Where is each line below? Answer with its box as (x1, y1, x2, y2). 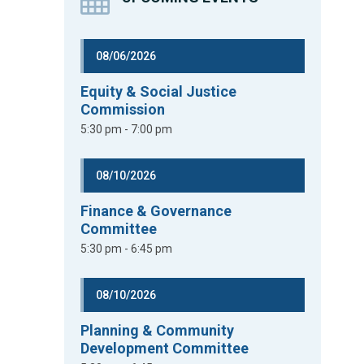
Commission (80, 101, 166, 118)
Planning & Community (80, 322, 235, 339)
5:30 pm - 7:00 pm (80, 123, 173, 136)
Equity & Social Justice (80, 83, 237, 100)
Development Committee (80, 340, 249, 357)
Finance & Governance (80, 202, 232, 219)
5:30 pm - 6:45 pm (80, 242, 173, 255)
